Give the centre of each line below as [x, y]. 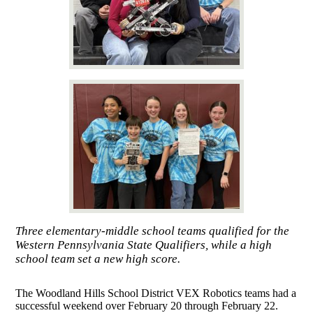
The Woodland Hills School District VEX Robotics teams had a [156, 293]
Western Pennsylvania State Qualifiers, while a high [144, 245]
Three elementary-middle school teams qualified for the [153, 231]
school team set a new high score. [98, 259]
